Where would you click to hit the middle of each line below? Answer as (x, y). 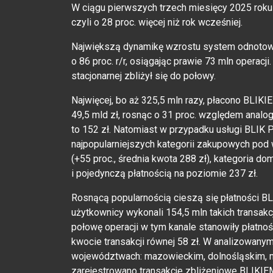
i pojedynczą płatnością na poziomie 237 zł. (165, 173)
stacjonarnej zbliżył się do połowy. (144, 76)
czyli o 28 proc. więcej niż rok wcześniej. (157, 22)
